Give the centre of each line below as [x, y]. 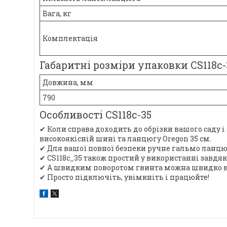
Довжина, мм [68, 82]
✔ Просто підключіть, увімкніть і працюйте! [124, 177]
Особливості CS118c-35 [96, 114]
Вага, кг [57, 14]
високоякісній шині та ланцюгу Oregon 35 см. [125, 138]
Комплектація [70, 39]
